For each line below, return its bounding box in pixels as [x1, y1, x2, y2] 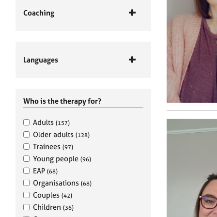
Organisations [33, 178, 81, 187]
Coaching [23, 8, 54, 17]
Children [33, 202, 63, 212]
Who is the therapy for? [23, 96, 101, 106]
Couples [33, 190, 62, 200]
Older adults [33, 130, 76, 139]
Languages [23, 55, 58, 64]
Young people [33, 154, 80, 163]
